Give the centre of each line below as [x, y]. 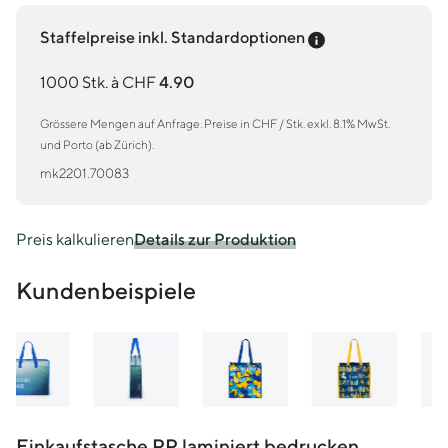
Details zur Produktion [215, 239]
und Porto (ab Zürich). [97, 145]
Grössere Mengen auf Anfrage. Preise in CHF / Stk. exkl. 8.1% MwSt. [215, 124]
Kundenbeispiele [106, 291]
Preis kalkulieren [75, 239]
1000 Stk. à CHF [98, 82]
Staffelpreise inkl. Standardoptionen [172, 37]
